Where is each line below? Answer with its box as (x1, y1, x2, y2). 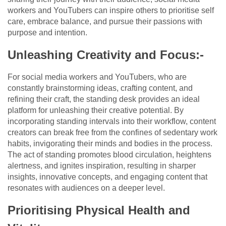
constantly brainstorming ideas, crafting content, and (8, 84, 193, 93)
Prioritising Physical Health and (8, 203, 190, 217)
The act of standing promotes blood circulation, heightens (8, 150, 211, 159)
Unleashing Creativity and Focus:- (8, 48, 204, 62)
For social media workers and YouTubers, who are (8, 73, 187, 82)
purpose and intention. (8, 28, 87, 37)
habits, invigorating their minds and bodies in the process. (8, 139, 212, 148)
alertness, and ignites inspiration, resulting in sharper (8, 161, 196, 171)
